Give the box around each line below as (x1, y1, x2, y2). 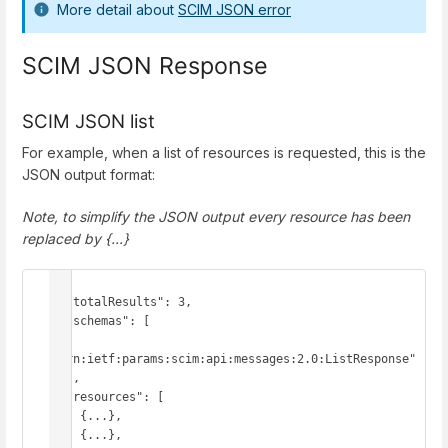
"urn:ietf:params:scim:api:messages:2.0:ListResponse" (52, 351, 416, 366)
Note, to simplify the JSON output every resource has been (22, 207, 410, 225)
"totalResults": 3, (52, 294, 66, 309)
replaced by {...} (22, 229, 129, 247)
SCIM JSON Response (22, 51, 268, 81)
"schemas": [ (52, 313, 66, 328)
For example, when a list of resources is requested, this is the (22, 144, 426, 162)
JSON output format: (22, 166, 155, 184)
